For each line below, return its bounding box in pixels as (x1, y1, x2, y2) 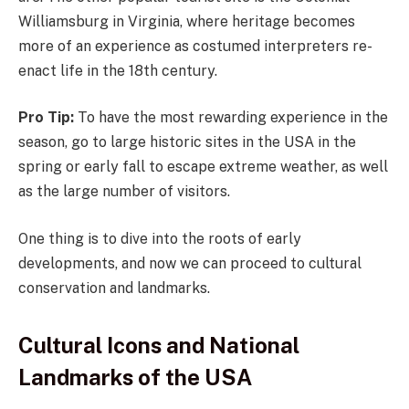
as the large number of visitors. (18, 183, 230, 201)
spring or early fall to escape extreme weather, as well (18, 158, 388, 176)
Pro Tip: (18, 109, 78, 127)
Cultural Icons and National (18, 332, 299, 359)
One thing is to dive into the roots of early (18, 229, 301, 247)
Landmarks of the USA (18, 364, 252, 391)
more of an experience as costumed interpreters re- (18, 37, 372, 55)
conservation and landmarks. (18, 278, 210, 297)
